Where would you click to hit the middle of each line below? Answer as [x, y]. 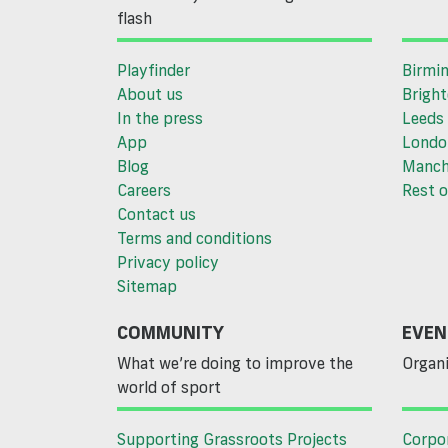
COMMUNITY [170, 332]
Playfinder [153, 70]
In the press [160, 118]
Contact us [156, 214]
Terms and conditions [194, 238]
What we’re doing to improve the [235, 363]
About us [150, 94]
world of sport [169, 387]
